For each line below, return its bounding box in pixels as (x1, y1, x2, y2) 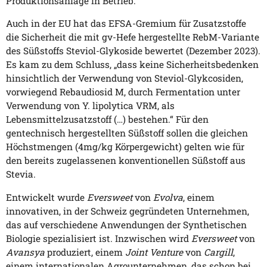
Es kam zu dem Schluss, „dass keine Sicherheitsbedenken (6, 58, 259, 71)
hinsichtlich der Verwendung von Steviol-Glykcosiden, (6, 72, 243, 85)
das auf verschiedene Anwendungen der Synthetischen (6, 218, 247, 231)
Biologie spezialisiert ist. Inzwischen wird (6, 232, 191, 244)
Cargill (204, 246, 233, 258)
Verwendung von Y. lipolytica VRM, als (6, 100, 175, 112)
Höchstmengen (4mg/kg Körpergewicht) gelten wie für (6, 141, 244, 153)
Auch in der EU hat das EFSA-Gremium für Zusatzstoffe (6, 17, 246, 30)
